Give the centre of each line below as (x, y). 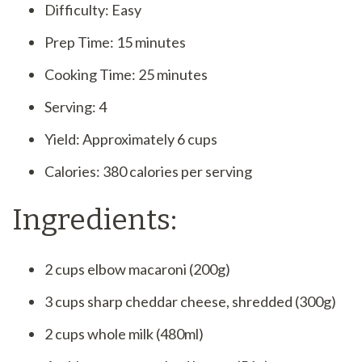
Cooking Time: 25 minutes (126, 74)
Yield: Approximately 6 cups (131, 139)
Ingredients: (95, 220)
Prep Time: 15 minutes (115, 42)
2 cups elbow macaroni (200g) (137, 269)
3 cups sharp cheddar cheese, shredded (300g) (190, 302)
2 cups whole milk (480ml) (124, 334)
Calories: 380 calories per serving (148, 171)
